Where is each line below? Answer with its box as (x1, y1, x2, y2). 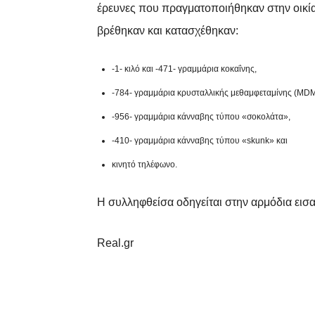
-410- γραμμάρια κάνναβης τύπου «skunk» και (112, 136, 288, 146)
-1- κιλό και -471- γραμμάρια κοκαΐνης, (112, 64, 257, 75)
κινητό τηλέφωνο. (112, 160, 177, 170)
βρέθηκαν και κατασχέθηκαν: (97, 25, 238, 37)
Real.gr (97, 237, 134, 250)
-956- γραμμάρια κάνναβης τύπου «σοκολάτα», (112, 112, 290, 122)
